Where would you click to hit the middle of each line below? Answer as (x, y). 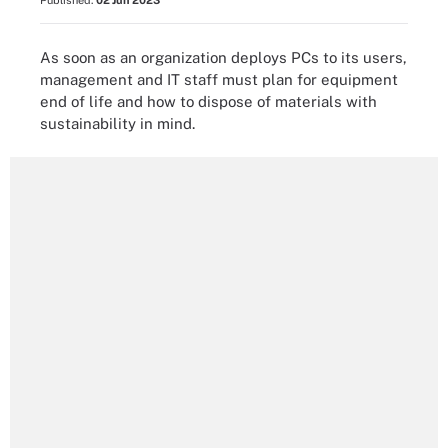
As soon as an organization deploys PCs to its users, (223, 57)
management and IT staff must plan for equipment (219, 79)
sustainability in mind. (117, 123)
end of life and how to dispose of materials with (208, 101)
